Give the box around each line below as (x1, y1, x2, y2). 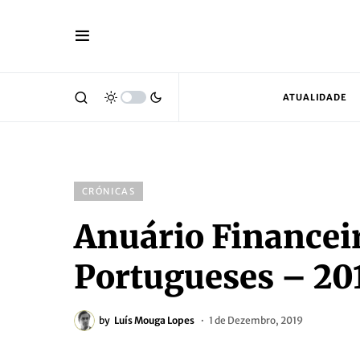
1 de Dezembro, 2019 (209, 314, 303, 326)
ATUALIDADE (283, 92, 347, 103)
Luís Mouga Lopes (114, 314, 194, 326)
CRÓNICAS (82, 186, 135, 197)
